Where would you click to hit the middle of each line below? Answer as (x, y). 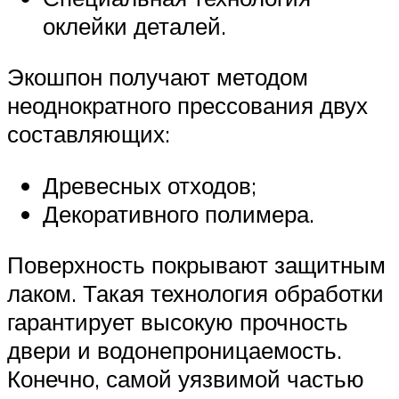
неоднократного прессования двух (187, 106)
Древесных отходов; (150, 185)
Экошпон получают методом (158, 77)
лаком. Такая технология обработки (195, 293)
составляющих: (89, 134)
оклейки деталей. (134, 25)
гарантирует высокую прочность (178, 322)
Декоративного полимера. (179, 213)
